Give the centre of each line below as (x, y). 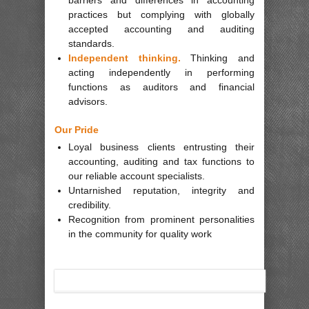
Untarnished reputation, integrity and (161, 191)
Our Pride (77, 129)
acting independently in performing (161, 72)
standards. (91, 43)
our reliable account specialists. (137, 176)
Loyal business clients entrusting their (161, 147)
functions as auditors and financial (161, 87)
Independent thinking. (124, 58)
